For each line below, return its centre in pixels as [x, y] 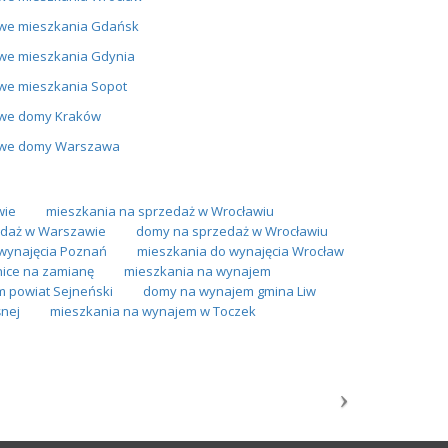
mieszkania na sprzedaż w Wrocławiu [160, 210]
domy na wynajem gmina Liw [229, 290]
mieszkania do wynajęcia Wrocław [240, 250]
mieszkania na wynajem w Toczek [153, 310]
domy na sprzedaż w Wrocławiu [231, 230]
